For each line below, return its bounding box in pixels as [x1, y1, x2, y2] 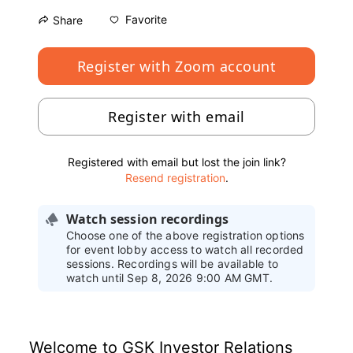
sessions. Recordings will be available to [66, 256, 278, 270]
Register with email [108, 106, 245, 126]
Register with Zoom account [76, 56, 277, 76]
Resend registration [124, 170, 225, 184]
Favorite [125, 13, 167, 27]
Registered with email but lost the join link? [67, 154, 286, 169]
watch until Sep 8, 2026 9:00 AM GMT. [66, 270, 273, 284]
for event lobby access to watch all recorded [66, 242, 304, 256]
